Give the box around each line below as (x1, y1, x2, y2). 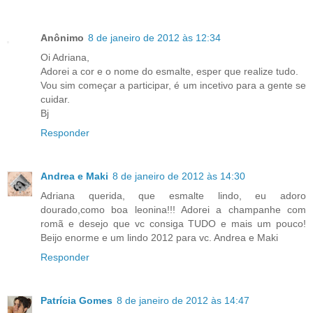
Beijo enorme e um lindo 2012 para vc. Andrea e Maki (41, 232, 278, 244)
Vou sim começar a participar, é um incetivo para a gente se (41, 80, 306, 92)
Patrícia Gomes (41, 295, 112, 306)
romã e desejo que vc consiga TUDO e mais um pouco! (41, 218, 306, 230)
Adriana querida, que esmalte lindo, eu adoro (41, 190, 306, 202)
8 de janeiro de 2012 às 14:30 (112, 170, 245, 182)
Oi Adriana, (41, 52, 89, 64)
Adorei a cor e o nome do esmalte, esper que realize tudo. (41, 66, 298, 78)
